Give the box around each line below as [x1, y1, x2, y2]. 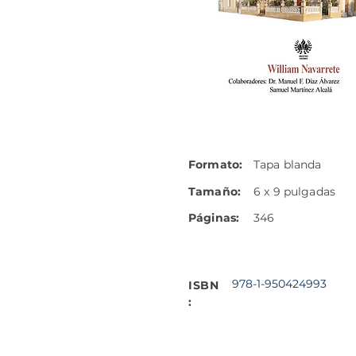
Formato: [188, 157, 243, 172]
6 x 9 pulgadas [253, 184, 335, 199]
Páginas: [188, 211, 240, 225]
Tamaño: [188, 184, 241, 199]
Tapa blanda [253, 157, 322, 172]
